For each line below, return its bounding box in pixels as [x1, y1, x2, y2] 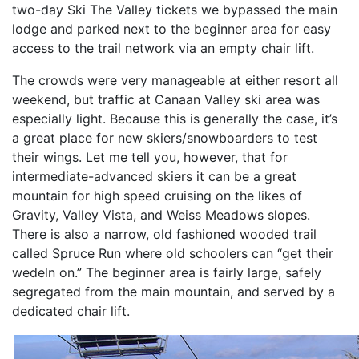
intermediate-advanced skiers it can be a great [12, 167, 296, 184]
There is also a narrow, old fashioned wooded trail [12, 225, 317, 242]
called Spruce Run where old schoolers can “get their [12, 244, 333, 261]
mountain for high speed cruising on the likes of [12, 187, 302, 204]
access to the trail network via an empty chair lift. [12, 39, 314, 56]
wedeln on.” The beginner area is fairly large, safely [12, 264, 321, 280]
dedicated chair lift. [12, 302, 130, 319]
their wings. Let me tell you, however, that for [12, 148, 288, 165]
